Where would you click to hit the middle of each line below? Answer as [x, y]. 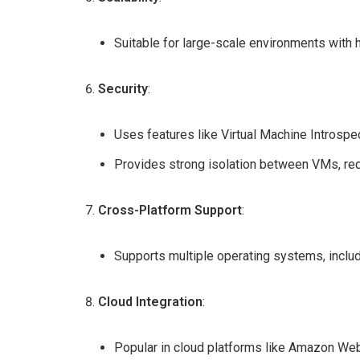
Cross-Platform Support [170, 210]
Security [123, 89]
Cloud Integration [150, 302]
